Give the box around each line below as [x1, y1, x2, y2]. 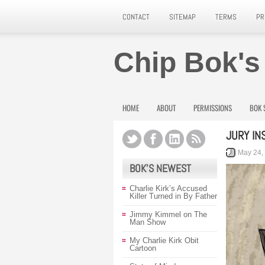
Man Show [130, 218, 166, 227]
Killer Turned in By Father [130, 192, 217, 201]
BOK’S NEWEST [130, 161, 191, 175]
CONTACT [122, 12, 150, 22]
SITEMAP [169, 12, 196, 22]
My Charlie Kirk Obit [130, 236, 199, 245]
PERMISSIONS [193, 102, 232, 114]
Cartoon [130, 244, 156, 253]
